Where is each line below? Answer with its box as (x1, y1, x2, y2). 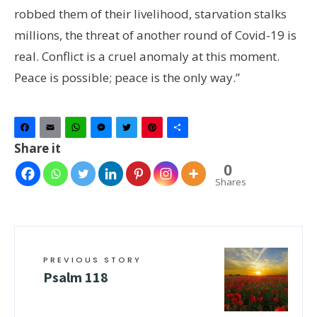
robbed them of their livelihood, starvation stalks (14, 6, 287, 23)
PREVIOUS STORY (43, 254, 142, 266)
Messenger (117, 125, 177, 141)
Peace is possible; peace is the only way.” (14, 69, 240, 86)
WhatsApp (91, 125, 146, 141)
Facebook (40, 125, 91, 141)
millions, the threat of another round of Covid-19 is (14, 27, 296, 44)
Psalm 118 (43, 268, 108, 287)
